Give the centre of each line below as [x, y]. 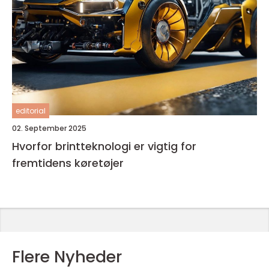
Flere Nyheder [67, 257]
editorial [31, 111]
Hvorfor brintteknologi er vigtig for [104, 146]
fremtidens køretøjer [68, 163]
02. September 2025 [49, 128]
